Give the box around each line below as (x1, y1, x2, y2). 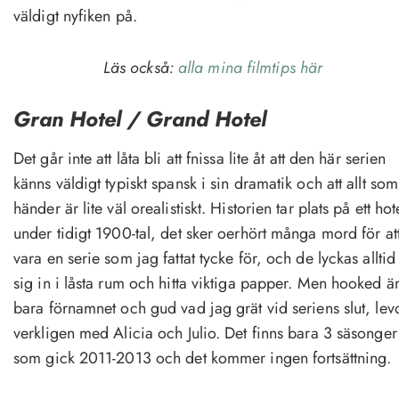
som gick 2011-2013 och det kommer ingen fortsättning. (13, 346, 392, 370)
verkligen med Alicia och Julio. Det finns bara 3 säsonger (13, 321, 397, 345)
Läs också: (102, 55, 178, 79)
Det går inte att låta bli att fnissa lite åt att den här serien (13, 146, 387, 170)
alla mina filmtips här (177, 55, 323, 79)
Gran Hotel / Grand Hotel (13, 102, 266, 134)
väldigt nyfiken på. (13, 4, 137, 28)
